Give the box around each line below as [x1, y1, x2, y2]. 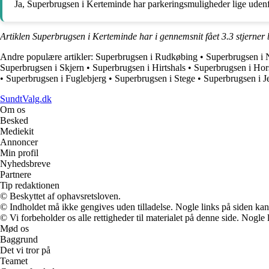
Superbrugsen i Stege [115, 73, 195, 83]
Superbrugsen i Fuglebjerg [6, 73, 106, 83]
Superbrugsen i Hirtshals [92, 62, 186, 73]
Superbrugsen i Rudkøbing [95, 51, 198, 62]
